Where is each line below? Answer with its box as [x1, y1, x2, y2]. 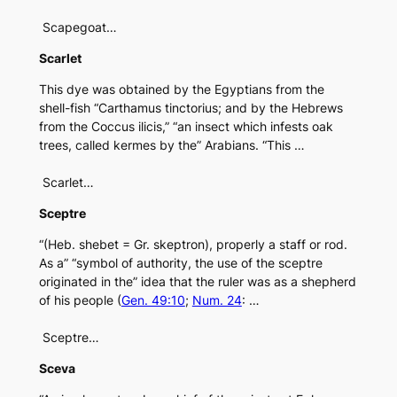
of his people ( [38, 292, 121, 308]
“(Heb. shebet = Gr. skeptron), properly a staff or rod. [38, 237, 347, 253]
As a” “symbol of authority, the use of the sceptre [38, 255, 323, 271]
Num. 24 [191, 292, 242, 308]
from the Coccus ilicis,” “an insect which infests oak [38, 119, 333, 135]
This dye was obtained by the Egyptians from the [38, 82, 324, 97]
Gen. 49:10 [121, 292, 185, 308]
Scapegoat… [38, 19, 117, 35]
